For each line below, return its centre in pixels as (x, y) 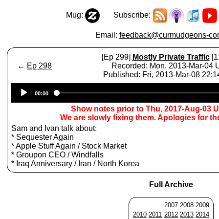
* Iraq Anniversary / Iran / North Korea (75, 164)
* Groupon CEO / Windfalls (57, 155)
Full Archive (171, 185)
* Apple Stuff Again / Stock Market (69, 146)
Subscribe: (126, 15)
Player (182, 96)
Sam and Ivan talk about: (54, 128)
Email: (107, 35)
